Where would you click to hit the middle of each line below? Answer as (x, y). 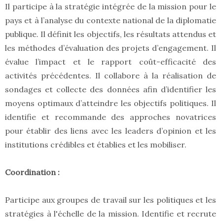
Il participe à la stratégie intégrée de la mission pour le (110, 7)
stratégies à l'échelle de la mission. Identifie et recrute (110, 214)
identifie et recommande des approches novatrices (110, 117)
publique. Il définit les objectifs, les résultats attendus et (110, 34)
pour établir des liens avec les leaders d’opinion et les (110, 131)
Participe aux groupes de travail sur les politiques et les (110, 200)
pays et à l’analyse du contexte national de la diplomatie (110, 20)
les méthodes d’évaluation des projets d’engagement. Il (110, 48)
